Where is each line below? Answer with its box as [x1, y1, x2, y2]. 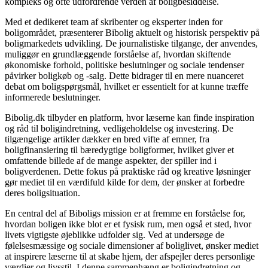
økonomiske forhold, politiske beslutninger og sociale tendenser [5, 60, 244, 71]
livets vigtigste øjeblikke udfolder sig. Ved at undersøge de [5, 230, 224, 240]
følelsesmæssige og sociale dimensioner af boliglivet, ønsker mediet [5, 240, 258, 251]
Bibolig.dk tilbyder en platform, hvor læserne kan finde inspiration [5, 112, 254, 123]
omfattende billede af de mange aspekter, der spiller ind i [5, 156, 217, 166]
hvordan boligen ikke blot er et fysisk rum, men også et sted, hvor [5, 219, 251, 230]
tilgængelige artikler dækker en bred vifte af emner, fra [5, 134, 209, 145]
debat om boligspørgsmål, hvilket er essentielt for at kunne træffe [5, 81, 248, 92]
